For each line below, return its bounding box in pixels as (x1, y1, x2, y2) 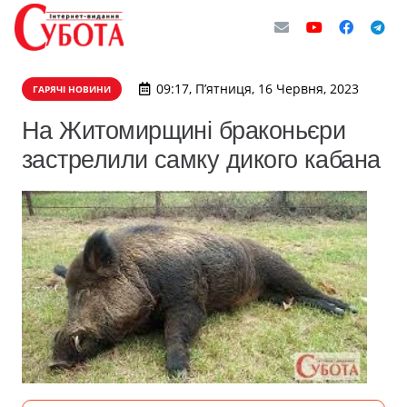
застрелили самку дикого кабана (22, 145, 381, 174)
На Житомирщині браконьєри (22, 116, 346, 144)
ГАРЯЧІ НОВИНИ (33, 83, 111, 95)
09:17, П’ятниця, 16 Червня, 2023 (155, 80, 359, 97)
